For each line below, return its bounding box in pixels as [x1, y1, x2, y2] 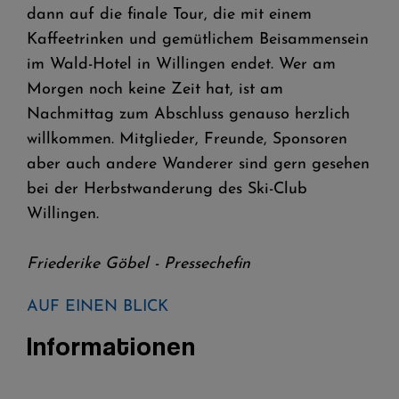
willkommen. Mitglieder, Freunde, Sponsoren [27, 131, 347, 148]
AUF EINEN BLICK [27, 298, 168, 315]
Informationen [27, 330, 196, 362]
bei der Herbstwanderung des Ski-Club [27, 181, 307, 198]
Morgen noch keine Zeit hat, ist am [27, 81, 283, 98]
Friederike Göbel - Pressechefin [27, 256, 250, 273]
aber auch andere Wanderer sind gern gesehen [27, 156, 370, 173]
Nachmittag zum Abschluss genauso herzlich [27, 106, 350, 123]
